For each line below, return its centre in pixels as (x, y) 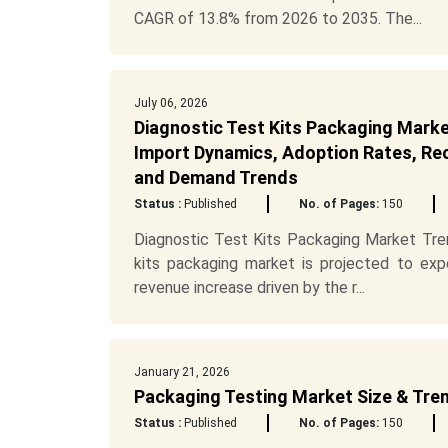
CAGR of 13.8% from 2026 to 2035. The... (277, 18)
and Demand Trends (215, 177)
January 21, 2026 (181, 372)
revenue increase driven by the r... (249, 287)
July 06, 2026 (170, 103)
